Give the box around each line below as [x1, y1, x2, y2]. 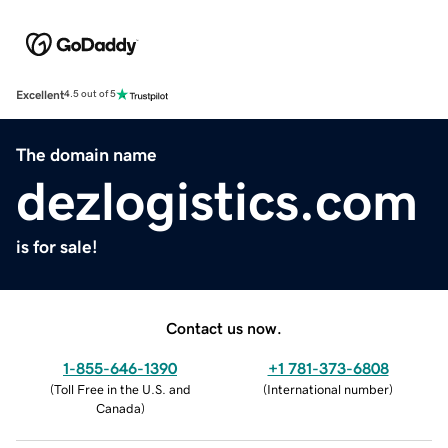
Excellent [16, 88, 64, 101]
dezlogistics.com [16, 173, 418, 228]
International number [267, 382, 389, 396]
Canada [95, 401, 141, 415]
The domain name [16, 145, 157, 164]
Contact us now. [166, 319, 282, 336]
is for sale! [16, 237, 98, 256]
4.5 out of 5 [64, 89, 116, 100]
